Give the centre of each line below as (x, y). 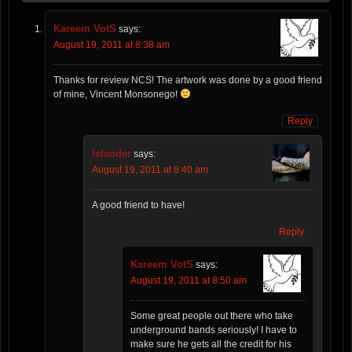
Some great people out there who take (212, 316)
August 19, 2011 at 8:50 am (189, 281)
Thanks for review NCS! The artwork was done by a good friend (188, 81)
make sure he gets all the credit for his (211, 345)
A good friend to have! (138, 205)
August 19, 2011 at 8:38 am (112, 45)
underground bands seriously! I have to (214, 330)
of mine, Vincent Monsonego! (117, 95)
